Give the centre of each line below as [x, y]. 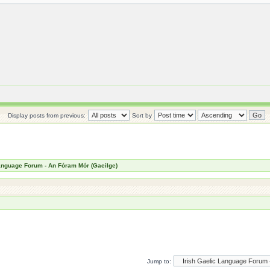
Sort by [142, 115]
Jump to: [159, 261]
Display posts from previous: [46, 115]
